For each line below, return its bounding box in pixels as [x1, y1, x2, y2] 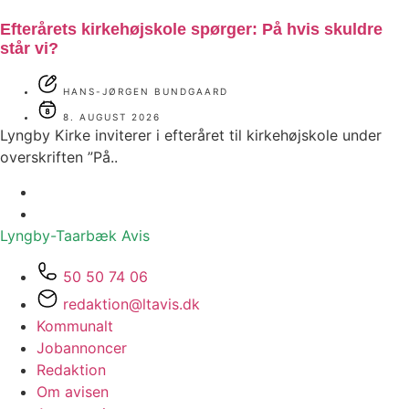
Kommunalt [37, 316, 113, 335]
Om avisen [37, 382, 109, 401]
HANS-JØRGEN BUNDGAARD [63, 85, 228, 97]
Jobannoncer [37, 338, 127, 357]
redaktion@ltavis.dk [63, 294, 200, 313]
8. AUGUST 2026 [63, 110, 161, 122]
